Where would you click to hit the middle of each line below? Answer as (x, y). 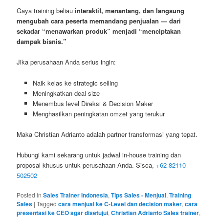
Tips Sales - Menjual (139, 195)
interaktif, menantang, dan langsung (130, 11)
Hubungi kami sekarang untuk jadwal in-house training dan (99, 154)
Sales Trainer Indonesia (76, 195)
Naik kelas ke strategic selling (75, 83)
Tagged (47, 203)
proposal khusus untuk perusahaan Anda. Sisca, (87, 165)
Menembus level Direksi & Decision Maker (93, 103)
